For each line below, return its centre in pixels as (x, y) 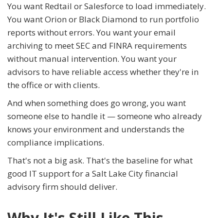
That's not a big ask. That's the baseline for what (100, 161)
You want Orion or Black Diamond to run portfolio (103, 19)
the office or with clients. (54, 85)
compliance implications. (56, 143)
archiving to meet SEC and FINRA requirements (97, 46)
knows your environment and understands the (96, 129)
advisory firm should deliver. (62, 187)
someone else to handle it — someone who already (105, 116)
